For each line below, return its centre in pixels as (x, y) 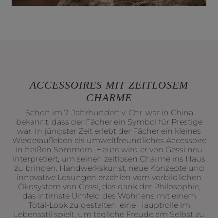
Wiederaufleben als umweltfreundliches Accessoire (109, 141)
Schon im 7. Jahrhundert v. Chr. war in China (109, 113)
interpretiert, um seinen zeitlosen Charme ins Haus (109, 159)
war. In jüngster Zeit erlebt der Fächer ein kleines (109, 131)
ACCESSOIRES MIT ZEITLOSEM (109, 85)
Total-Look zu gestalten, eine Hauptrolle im (109, 205)
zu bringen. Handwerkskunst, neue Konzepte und (109, 168)
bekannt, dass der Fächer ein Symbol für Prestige (109, 122)
